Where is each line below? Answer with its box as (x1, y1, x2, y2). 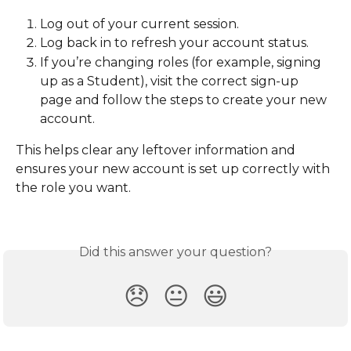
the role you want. (16, 179, 131, 195)
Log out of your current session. (40, 16, 239, 31)
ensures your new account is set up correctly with (16, 161, 333, 176)
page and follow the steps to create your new (40, 92, 330, 107)
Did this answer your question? (79, 244, 272, 260)
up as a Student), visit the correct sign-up (40, 73, 302, 89)
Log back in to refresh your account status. (40, 35, 309, 51)
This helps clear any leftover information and (16, 142, 299, 157)
